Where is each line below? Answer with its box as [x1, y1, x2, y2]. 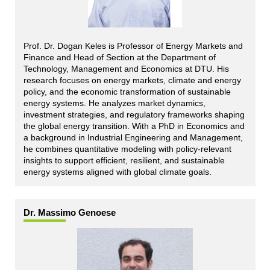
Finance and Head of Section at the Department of [23, 52, 216, 63]
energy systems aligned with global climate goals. [23, 167, 212, 177]
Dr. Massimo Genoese [23, 207, 118, 218]
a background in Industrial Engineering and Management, [23, 133, 243, 143]
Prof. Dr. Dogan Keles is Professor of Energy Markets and [23, 41, 243, 51]
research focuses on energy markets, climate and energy [23, 75, 241, 86]
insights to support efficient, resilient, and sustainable [23, 155, 225, 166]
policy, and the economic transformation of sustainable [23, 87, 231, 97]
